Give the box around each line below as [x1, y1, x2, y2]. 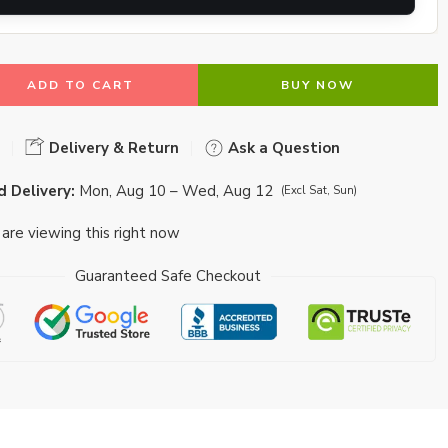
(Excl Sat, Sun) [281, 183, 357, 199]
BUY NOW [281, 77, 355, 94]
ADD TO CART [26, 77, 134, 94]
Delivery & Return [45, 138, 179, 159]
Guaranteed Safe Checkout [74, 265, 261, 286]
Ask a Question [224, 138, 340, 159]
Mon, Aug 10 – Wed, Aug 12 [79, 181, 273, 202]
